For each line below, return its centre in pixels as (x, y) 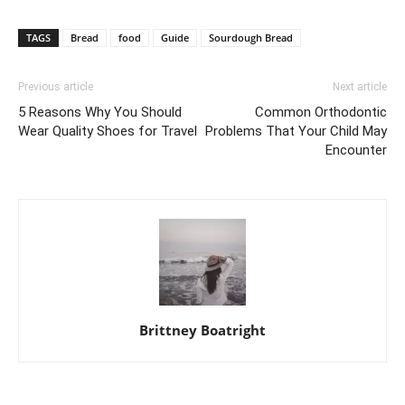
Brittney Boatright (202, 330)
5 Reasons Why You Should (100, 113)
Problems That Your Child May (296, 132)
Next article (360, 87)
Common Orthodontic (321, 113)
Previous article (56, 87)
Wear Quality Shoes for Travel (108, 132)
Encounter (356, 151)
